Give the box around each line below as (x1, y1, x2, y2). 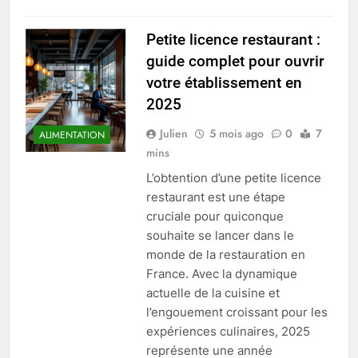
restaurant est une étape (145, 189, 285, 205)
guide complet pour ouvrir (145, 52, 324, 71)
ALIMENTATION (39, 127, 105, 142)
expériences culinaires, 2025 (145, 324, 310, 340)
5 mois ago (209, 125, 264, 142)
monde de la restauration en (145, 247, 305, 263)
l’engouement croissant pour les (145, 304, 328, 320)
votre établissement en (145, 74, 302, 93)
